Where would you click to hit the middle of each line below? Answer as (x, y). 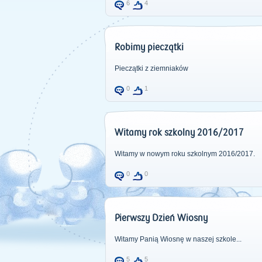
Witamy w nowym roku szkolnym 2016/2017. (185, 154)
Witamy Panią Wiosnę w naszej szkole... (178, 239)
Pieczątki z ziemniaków (151, 68)
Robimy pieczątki (149, 47)
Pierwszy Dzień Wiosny (161, 218)
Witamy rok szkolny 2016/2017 (179, 133)
